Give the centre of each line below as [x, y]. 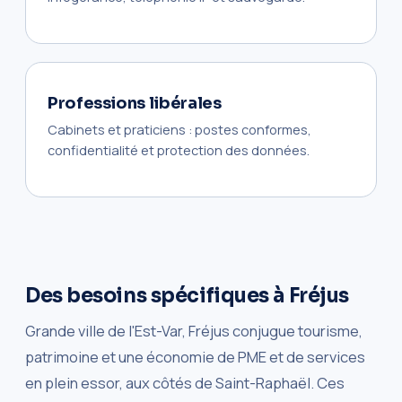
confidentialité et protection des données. [179, 150]
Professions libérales [135, 103]
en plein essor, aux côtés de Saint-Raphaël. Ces [185, 382]
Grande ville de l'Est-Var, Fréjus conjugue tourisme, [194, 330]
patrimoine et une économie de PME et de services [195, 356]
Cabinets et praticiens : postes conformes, [179, 129]
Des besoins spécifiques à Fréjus [187, 295]
